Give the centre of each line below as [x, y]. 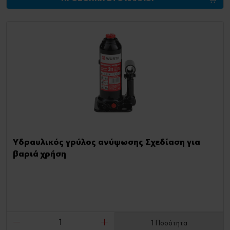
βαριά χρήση [40, 154]
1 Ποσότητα [169, 223]
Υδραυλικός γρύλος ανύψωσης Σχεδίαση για [107, 142]
